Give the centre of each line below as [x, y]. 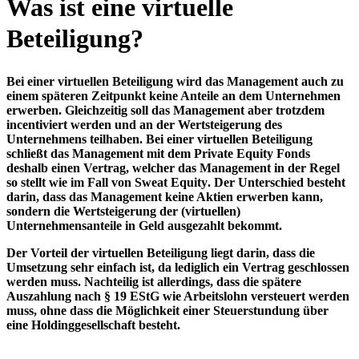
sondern [30, 212]
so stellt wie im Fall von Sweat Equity [107, 183]
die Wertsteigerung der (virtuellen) [147, 212]
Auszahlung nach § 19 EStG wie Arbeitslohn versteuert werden [178, 296]
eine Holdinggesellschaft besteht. [93, 325]
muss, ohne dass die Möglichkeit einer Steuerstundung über [167, 311]
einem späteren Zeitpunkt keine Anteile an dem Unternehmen [173, 96]
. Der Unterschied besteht [276, 183]
